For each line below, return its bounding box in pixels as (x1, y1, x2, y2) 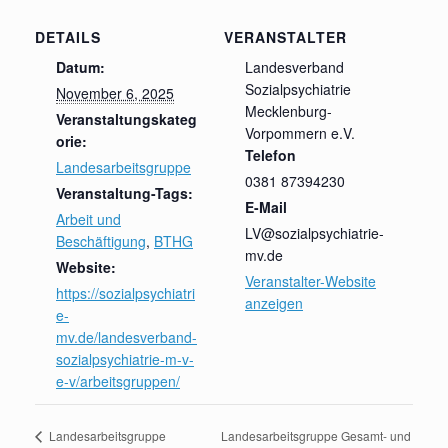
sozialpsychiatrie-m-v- (56, 348, 194, 369)
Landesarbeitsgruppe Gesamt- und (221, 426, 412, 444)
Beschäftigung (56, 230, 146, 251)
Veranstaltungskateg (56, 108, 197, 129)
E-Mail (245, 196, 287, 217)
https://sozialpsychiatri (56, 282, 195, 303)
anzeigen (245, 292, 303, 313)
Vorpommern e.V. (245, 122, 355, 143)
